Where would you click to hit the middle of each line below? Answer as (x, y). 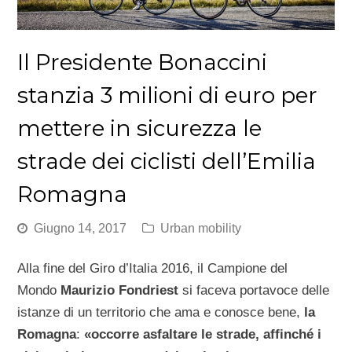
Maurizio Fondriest (122, 290)
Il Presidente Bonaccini (143, 62)
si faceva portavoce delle (256, 290)
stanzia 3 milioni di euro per (168, 95)
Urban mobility (201, 228)
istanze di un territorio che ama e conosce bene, (159, 312)
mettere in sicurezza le (140, 128)
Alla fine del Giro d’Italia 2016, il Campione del (153, 268)
